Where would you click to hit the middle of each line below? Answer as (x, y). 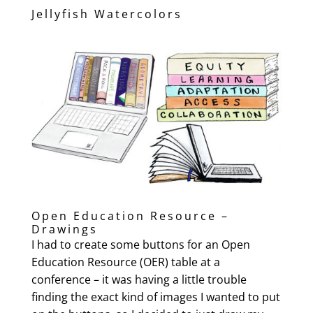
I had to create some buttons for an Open (140, 244)
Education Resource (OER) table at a (125, 262)
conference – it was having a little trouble (139, 279)
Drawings (64, 229)
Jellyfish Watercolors (107, 14)
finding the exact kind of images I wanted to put (155, 297)
